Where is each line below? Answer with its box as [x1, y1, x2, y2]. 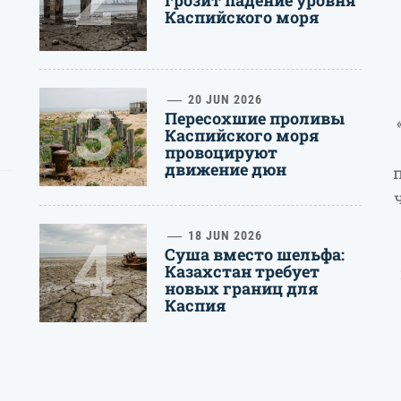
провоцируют [165, 141, 277, 164]
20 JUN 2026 [184, 92, 263, 107]
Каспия [165, 294, 226, 317]
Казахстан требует [165, 260, 320, 283]
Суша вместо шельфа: [165, 243, 345, 266]
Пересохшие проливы [165, 107, 345, 130]
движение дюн [165, 158, 286, 181]
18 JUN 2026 [184, 228, 263, 243]
